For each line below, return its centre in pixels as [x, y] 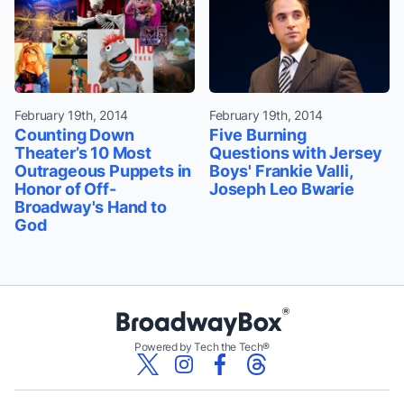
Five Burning [258, 135]
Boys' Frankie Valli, [281, 171]
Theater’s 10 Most [83, 153]
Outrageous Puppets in [103, 171]
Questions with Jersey [296, 153]
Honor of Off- [65, 189]
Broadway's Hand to [91, 207]
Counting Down [74, 135]
